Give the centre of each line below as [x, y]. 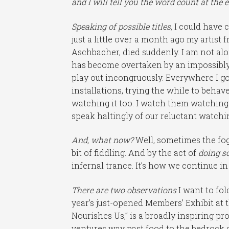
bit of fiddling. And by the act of [135, 153]
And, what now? [103, 140]
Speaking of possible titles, [122, 26]
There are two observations [124, 190]
